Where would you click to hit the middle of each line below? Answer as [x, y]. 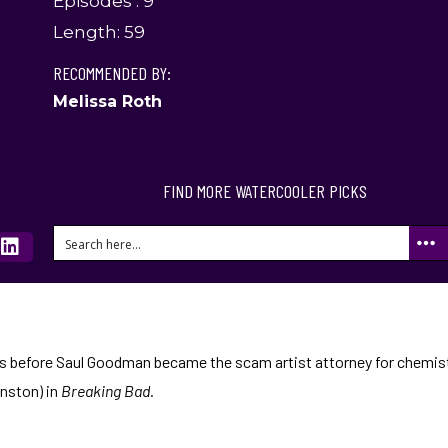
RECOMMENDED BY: [112, 73]
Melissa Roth [108, 102]
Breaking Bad [105, 390]
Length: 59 [99, 32]
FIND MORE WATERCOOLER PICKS [265, 191]
